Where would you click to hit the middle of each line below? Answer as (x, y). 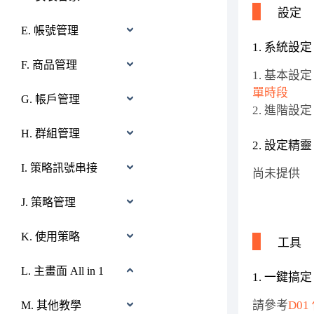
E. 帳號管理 (50, 30)
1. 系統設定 (282, 47)
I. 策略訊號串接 (59, 168)
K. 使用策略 (50, 237)
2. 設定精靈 (282, 146)
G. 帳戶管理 (50, 99)
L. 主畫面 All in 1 (62, 271)
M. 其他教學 (51, 305)
